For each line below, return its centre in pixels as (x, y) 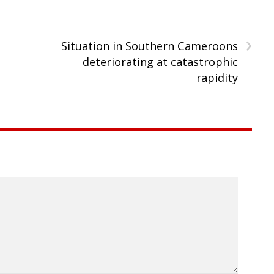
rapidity (217, 77)
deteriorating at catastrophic (160, 61)
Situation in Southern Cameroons (149, 46)
